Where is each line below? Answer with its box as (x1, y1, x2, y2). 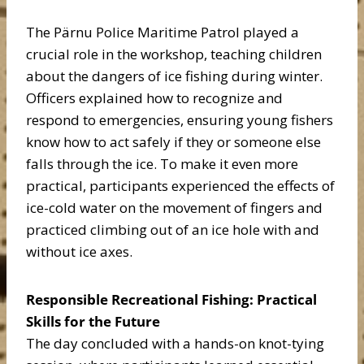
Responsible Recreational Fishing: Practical (26, 290, 317, 309)
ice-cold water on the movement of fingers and (26, 198, 323, 217)
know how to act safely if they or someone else (26, 132, 321, 151)
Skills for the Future (26, 312, 160, 331)
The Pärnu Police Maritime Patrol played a (26, 23, 299, 41)
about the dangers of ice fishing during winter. (26, 67, 323, 85)
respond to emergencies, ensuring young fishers (26, 110, 333, 129)
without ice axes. (26, 242, 132, 261)
